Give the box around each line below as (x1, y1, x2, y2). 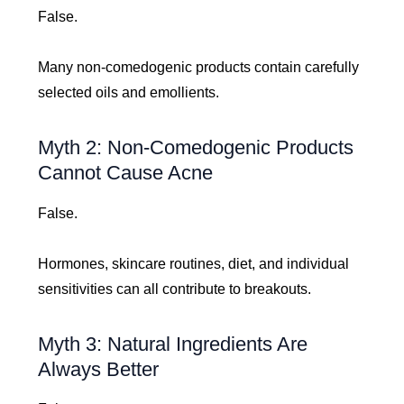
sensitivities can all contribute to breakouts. (38, 280, 312, 297)
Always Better (38, 357, 160, 381)
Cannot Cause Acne (38, 161, 214, 184)
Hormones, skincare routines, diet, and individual (38, 255, 350, 271)
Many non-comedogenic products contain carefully (38, 59, 360, 75)
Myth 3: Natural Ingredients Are (38, 332, 308, 355)
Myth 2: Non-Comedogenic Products (38, 135, 354, 159)
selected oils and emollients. (38, 84, 220, 100)
